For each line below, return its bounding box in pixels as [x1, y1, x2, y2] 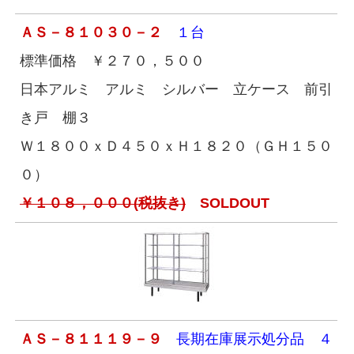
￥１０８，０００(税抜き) [20, 195, 186, 211]
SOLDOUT [186, 195, 269, 211]
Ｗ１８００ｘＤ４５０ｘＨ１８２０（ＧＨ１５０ [20, 138, 333, 154]
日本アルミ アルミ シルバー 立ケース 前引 [20, 81, 333, 97]
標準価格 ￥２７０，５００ [20, 53, 205, 69]
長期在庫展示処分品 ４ [162, 331, 333, 347]
